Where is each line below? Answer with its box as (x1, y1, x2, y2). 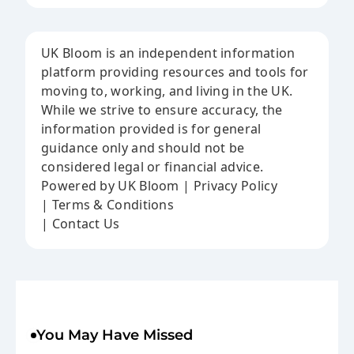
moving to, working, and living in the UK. (41, 82, 293, 100)
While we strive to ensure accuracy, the (41, 101, 283, 119)
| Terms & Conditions (41, 196, 174, 214)
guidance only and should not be (41, 139, 245, 157)
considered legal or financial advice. (41, 158, 264, 176)
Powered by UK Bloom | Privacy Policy (41, 177, 277, 195)
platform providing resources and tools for (41, 63, 309, 81)
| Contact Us (41, 215, 120, 233)
